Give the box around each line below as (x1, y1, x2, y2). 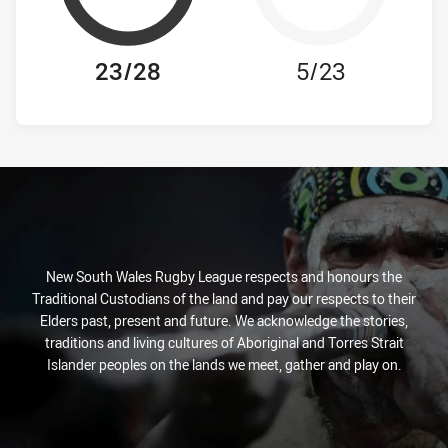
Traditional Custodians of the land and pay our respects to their (32, 289, 416, 308)
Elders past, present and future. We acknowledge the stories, (40, 311, 408, 330)
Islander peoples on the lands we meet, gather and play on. (46, 355, 402, 374)
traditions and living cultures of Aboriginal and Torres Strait (44, 333, 404, 352)
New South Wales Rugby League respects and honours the (46, 267, 402, 286)
